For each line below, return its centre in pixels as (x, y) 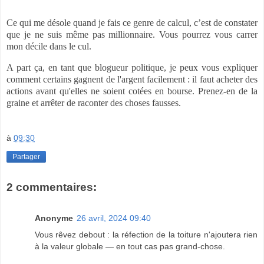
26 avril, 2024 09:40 (114, 218)
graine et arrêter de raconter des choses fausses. (94, 103)
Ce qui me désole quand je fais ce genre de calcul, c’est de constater (132, 23)
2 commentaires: (52, 187)
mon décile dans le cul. (49, 47)
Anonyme (54, 218)
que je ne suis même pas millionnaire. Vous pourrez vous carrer (132, 35)
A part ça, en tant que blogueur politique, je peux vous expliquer (132, 68)
